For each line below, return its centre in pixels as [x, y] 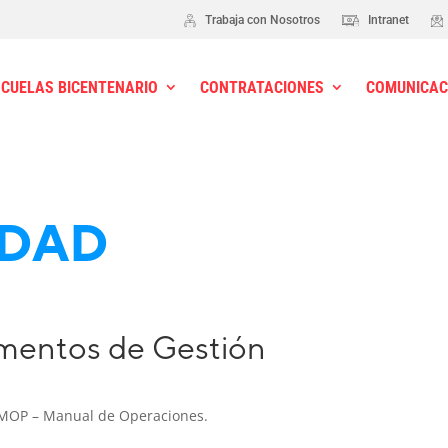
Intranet [386, 20]
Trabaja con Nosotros [260, 20]
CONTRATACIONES [262, 87]
